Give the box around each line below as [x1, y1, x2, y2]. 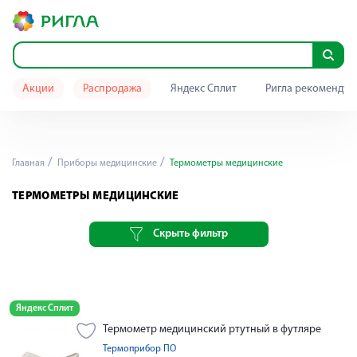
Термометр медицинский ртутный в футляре [103, 324, 321, 335]
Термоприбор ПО [103, 344, 176, 354]
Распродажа [83, 83, 142, 95]
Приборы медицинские [55, 159, 157, 168]
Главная [12, 159, 45, 168]
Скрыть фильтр [152, 228, 228, 240]
